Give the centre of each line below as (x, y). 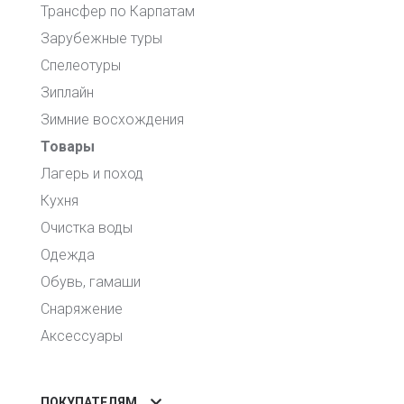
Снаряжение (82, 308)
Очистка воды (87, 227)
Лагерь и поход (92, 173)
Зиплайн (67, 92)
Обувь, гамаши (91, 281)
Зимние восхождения (112, 119)
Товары (68, 146)
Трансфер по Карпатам (118, 11)
